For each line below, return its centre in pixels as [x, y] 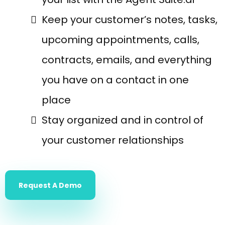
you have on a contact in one [115, 80]
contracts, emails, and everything [127, 60]
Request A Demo [50, 185]
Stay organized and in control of [123, 120]
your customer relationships [113, 140]
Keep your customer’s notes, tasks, [130, 20]
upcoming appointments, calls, [121, 40]
